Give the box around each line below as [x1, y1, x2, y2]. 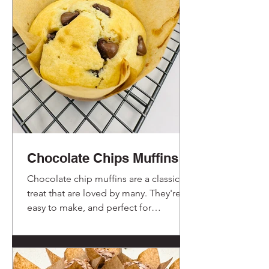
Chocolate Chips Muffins [27, 150, 178, 166]
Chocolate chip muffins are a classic [27, 172, 180, 184]
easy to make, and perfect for [27, 201, 151, 213]
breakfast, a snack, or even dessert [27, 216, 172, 228]
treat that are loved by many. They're [27, 187, 181, 199]
